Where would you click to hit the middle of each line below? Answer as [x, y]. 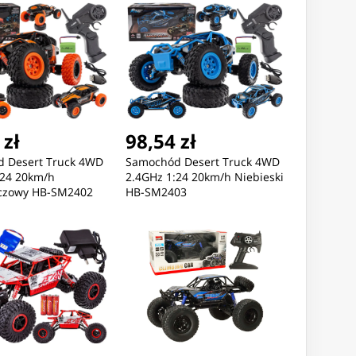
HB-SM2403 [156, 192]
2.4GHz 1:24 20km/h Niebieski [204, 177]
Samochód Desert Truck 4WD [202, 162]
